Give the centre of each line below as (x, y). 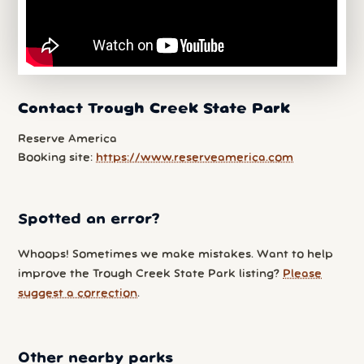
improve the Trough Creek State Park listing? (151, 274)
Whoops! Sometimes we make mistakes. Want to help (176, 254)
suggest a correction (78, 293)
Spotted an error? (89, 219)
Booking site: (57, 158)
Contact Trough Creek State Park (154, 108)
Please (303, 274)
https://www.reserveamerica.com (195, 158)
